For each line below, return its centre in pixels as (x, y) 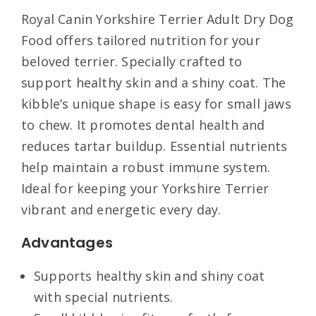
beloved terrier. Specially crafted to (132, 62)
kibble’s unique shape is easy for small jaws (156, 104)
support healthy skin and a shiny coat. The (154, 83)
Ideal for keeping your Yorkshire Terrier (145, 189)
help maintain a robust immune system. (146, 168)
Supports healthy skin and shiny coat (150, 276)
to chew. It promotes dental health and (143, 125)
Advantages (67, 243)
